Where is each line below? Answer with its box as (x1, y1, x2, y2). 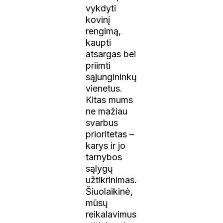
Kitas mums (86, 94, 133, 105)
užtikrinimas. (86, 174, 137, 185)
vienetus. (86, 83, 123, 94)
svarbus (86, 117, 118, 128)
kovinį (86, 14, 111, 25)
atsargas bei (86, 48, 136, 59)
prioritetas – (86, 128, 134, 139)
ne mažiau (86, 106, 128, 116)
